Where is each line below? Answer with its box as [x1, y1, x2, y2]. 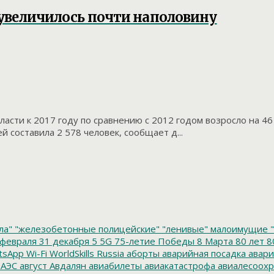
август [17, 259, 47, 272]
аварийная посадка [160, 247, 246, 260]
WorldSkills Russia [47, 247, 124, 260]
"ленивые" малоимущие [160, 223, 268, 235]
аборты [124, 247, 160, 260]
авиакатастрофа [142, 259, 215, 272]
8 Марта [194, 235, 233, 248]
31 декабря [37, 235, 89, 248]
